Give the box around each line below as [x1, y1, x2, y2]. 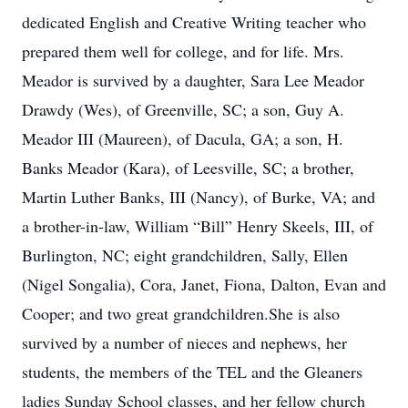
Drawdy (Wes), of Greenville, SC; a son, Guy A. [22, 98, 344, 120]
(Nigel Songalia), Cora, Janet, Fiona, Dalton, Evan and [22, 273, 386, 295]
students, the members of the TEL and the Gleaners [22, 361, 362, 382]
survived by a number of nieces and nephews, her [22, 331, 347, 353]
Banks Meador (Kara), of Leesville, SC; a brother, [22, 157, 354, 178]
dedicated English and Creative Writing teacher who [22, 11, 366, 33]
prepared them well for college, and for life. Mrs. [22, 40, 344, 62]
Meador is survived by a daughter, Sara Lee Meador [22, 69, 364, 91]
